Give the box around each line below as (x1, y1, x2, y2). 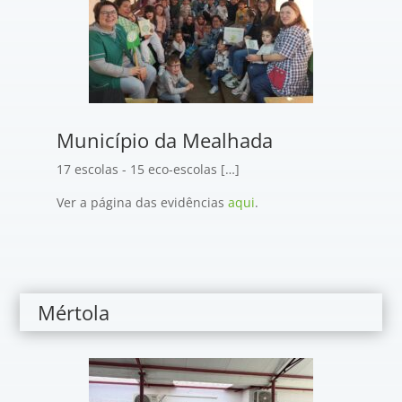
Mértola (38, 299, 110, 326)
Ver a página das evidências (56, 194, 228, 211)
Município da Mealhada (56, 127, 273, 153)
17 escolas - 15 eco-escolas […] (56, 161, 240, 178)
